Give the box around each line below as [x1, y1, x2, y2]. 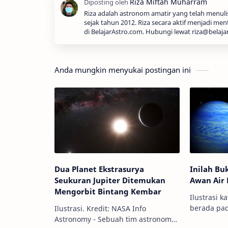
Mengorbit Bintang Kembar [54, 186, 161, 196]
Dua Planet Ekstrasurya [54, 163, 144, 174]
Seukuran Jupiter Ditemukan [54, 175, 165, 185]
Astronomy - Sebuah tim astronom [54, 214, 172, 224]
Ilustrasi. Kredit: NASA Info [54, 203, 132, 213]
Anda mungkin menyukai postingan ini [54, 65, 191, 75]
